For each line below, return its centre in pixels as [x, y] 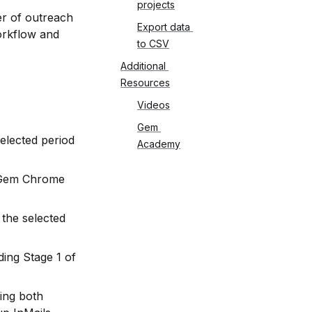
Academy [159, 144]
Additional [143, 66]
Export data [164, 27]
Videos [154, 105]
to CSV [153, 44]
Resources [145, 83]
